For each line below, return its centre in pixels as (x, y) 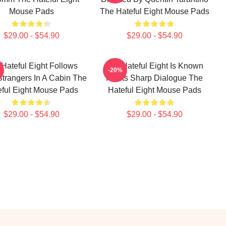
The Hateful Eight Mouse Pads (154, 11)
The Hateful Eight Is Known (154, 66)
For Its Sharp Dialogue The (154, 78)
